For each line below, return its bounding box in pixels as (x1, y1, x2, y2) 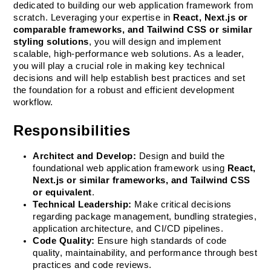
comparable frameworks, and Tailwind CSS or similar (13, 25, 253, 34)
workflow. (13, 97, 53, 107)
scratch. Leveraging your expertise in (13, 13, 174, 22)
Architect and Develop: (33, 151, 137, 161)
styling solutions (13, 37, 89, 47)
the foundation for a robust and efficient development (13, 85, 235, 95)
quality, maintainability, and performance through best (33, 248, 258, 258)
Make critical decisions (131, 200, 232, 209)
